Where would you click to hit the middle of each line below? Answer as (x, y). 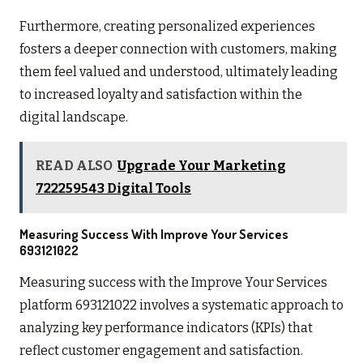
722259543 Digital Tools (113, 188)
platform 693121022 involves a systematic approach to (181, 305)
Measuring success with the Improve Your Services (173, 282)
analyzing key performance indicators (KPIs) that (166, 327)
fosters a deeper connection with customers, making (178, 49)
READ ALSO (74, 165)
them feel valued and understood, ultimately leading (179, 71)
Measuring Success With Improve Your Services (154, 234)
